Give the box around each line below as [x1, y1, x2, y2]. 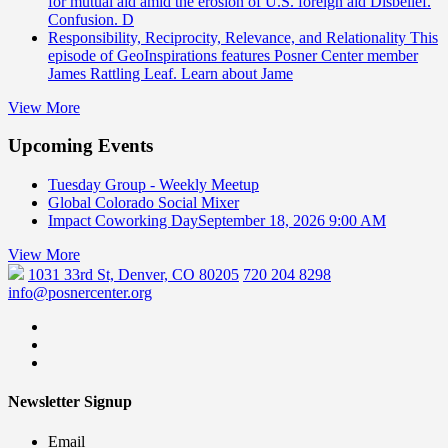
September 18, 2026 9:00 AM [198, 212, 386, 230]
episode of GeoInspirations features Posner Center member [48, 46, 418, 64]
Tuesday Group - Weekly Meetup [48, 176, 259, 194]
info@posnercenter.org [8, 284, 152, 302]
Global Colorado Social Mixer [48, 194, 239, 212]
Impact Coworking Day [48, 212, 198, 230]
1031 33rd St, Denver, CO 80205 [28, 266, 239, 284]
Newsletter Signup [8, 393, 132, 411]
